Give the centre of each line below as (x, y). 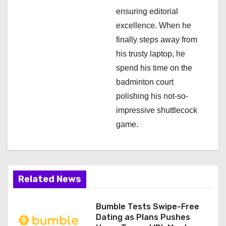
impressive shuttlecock (157, 110)
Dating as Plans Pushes (143, 217)
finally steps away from (157, 40)
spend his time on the (154, 68)
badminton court (145, 82)
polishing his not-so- (152, 96)
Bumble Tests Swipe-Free (147, 207)
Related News (50, 179)
